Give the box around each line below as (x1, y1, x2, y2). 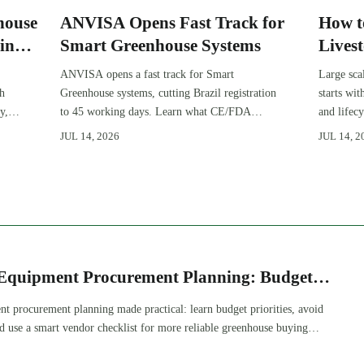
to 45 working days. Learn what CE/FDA (60, 104, 252, 118)
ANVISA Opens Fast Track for (60, 14, 285, 32)
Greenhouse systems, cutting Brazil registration (60, 85, 277, 99)
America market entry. (60, 141, 164, 155)
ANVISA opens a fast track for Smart (60, 67, 235, 80)
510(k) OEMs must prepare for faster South (60, 123, 262, 136)
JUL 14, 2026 (60, 130, 120, 143)
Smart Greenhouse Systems (60, 37, 262, 55)
